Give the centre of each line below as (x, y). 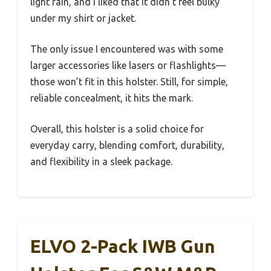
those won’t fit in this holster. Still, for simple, (129, 81)
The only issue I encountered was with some (127, 49)
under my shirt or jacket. (83, 18)
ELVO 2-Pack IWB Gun (123, 246)
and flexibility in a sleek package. (101, 161)
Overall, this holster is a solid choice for (117, 129)
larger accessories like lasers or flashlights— (128, 65)
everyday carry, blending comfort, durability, (127, 145)
